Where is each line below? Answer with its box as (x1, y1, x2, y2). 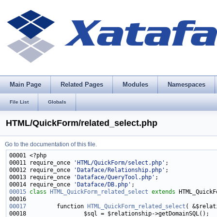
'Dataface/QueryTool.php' (74, 174, 155, 181)
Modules (123, 81, 148, 88)
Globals (48, 99, 66, 105)
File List (10, 99, 29, 105)
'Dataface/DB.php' (74, 181, 131, 188)
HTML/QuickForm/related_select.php (6, 118, 157, 128)
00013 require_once (9, 174, 74, 181)
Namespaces (168, 81, 205, 88)
